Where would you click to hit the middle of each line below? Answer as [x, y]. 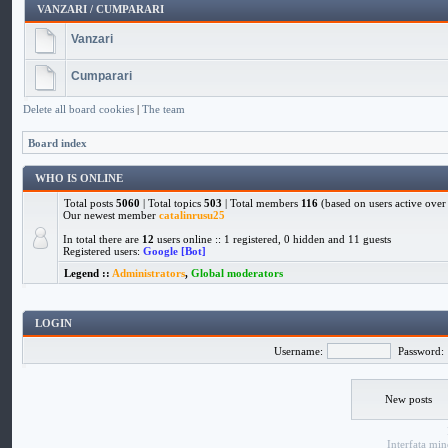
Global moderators [237, 273]
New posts [408, 399]
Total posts [90, 203]
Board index [57, 143]
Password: [421, 351]
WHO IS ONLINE [80, 178]
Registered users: [103, 251]
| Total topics [172, 203]
